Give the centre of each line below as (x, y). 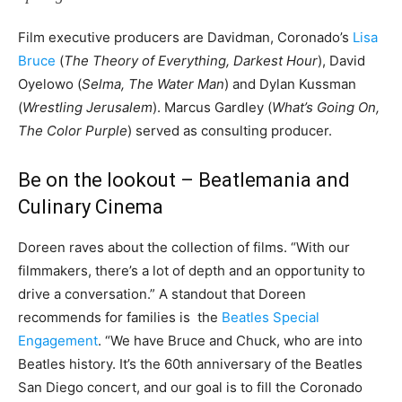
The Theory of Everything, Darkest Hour (191, 60)
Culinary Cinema (91, 206)
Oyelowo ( (50, 83)
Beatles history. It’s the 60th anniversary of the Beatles (190, 363)
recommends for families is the (120, 317)
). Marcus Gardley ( (212, 107)
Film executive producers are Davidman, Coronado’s (185, 37)
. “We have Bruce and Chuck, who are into (230, 340)
